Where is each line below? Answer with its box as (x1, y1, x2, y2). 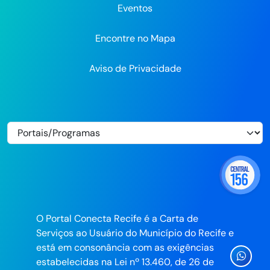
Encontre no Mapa (95, 31, 175, 45)
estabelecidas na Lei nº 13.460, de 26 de (36, 256, 214, 269)
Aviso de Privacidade (89, 61, 181, 75)
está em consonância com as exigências (36, 241, 214, 254)
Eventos (118, 2, 152, 15)
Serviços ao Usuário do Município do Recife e (36, 227, 234, 240)
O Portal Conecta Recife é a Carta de (36, 212, 198, 225)
